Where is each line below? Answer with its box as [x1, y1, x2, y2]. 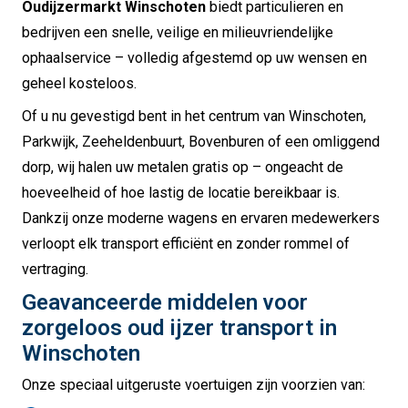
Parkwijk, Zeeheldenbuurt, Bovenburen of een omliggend [22, 133, 380, 151]
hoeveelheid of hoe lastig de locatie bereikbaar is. [22, 184, 340, 202]
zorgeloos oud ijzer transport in [22, 315, 337, 342]
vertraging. [22, 260, 88, 279]
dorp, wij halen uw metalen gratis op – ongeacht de [22, 158, 343, 177]
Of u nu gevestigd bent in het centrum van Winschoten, [22, 107, 366, 126]
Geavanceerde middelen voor [22, 290, 308, 316]
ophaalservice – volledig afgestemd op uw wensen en [22, 49, 367, 67]
